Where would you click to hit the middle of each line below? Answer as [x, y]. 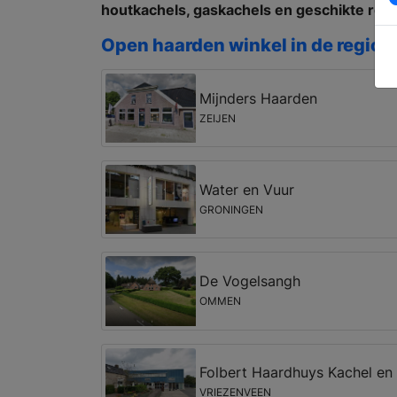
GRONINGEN [231, 209]
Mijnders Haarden [258, 98]
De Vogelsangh [249, 281]
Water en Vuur [246, 189]
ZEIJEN [217, 118]
